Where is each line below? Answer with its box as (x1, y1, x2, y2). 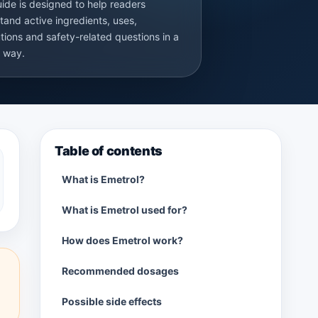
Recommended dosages (62, 265, 179, 277)
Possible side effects (62, 295, 162, 307)
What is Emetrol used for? (62, 204, 187, 216)
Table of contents (55, 143, 163, 158)
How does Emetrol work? (62, 234, 183, 246)
